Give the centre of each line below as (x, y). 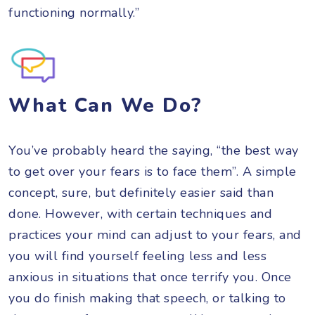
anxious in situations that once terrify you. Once (150, 277)
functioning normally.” (74, 12)
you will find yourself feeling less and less (137, 256)
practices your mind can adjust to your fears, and (155, 234)
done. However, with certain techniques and (140, 213)
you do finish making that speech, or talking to (147, 298)
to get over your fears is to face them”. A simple (153, 171)
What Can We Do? (105, 105)
